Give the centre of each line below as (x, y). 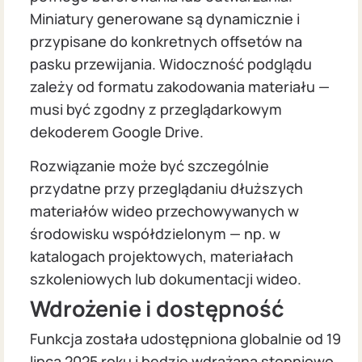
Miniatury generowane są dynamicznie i (165, 18)
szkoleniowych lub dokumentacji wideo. (166, 279)
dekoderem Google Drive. (117, 131)
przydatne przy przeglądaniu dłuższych (166, 189)
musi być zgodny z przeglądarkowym (156, 109)
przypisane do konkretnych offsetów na (166, 41)
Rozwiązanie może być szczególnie (149, 166)
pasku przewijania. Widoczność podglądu (171, 63)
